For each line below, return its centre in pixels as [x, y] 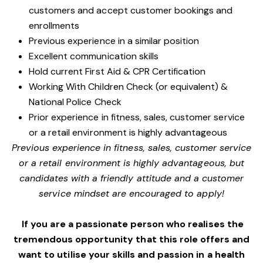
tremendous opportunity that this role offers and [131, 239]
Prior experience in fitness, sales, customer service [137, 117]
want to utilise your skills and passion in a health [131, 254]
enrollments [54, 26]
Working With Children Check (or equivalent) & [129, 87]
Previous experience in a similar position [114, 41]
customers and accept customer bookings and [131, 10]
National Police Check [75, 102]
